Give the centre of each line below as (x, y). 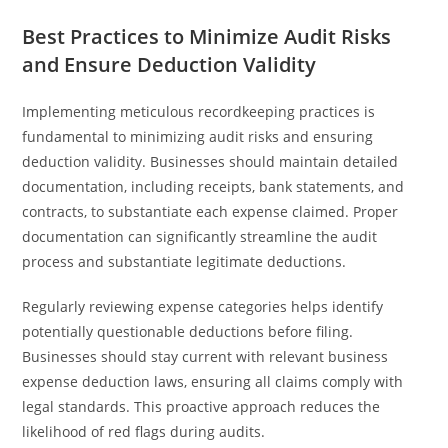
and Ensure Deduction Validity (169, 64)
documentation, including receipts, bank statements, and (213, 186)
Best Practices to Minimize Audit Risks (207, 36)
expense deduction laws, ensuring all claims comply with (213, 381)
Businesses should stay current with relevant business (205, 356)
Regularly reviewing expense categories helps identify (203, 306)
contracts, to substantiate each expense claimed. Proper (210, 211)
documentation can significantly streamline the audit (200, 236)
